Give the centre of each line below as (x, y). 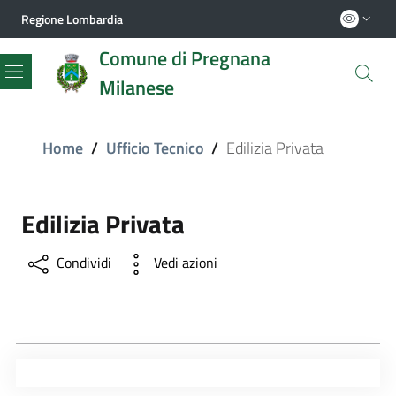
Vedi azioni (186, 263)
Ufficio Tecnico (155, 148)
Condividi (84, 263)
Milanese (137, 87)
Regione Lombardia (72, 19)
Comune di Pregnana (185, 58)
